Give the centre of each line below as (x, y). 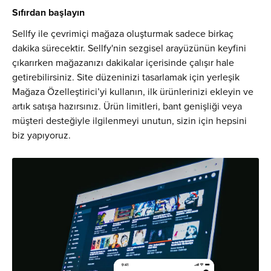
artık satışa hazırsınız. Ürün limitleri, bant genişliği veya (127, 106)
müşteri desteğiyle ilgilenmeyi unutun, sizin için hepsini (129, 120)
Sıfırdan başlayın (48, 12)
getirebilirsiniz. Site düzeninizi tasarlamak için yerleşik (126, 77)
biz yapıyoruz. (41, 135)
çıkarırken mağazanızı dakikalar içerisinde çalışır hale (123, 62)
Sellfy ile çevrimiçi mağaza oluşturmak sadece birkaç (123, 33)
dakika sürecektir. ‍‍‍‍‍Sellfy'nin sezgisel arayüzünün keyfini (129, 47)
